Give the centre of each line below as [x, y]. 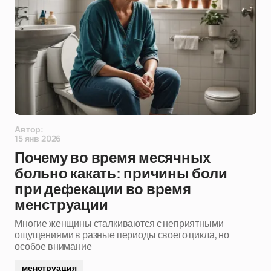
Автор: [29, 129]
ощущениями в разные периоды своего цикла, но [122, 235]
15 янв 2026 [38, 138]
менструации [61, 205]
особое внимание [53, 246]
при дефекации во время [103, 189]
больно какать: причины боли [121, 174]
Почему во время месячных [113, 158]
